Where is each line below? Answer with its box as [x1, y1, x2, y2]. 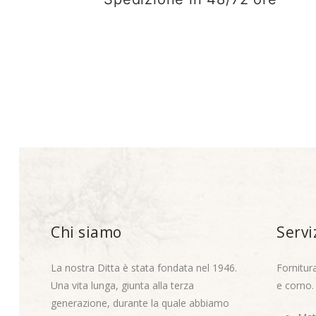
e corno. [276, 278, 314, 292]
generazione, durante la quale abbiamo [51, 296, 229, 310]
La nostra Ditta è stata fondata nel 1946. [51, 260, 237, 274]
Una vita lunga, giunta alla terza [51, 278, 194, 292]
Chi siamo [51, 221, 122, 242]
